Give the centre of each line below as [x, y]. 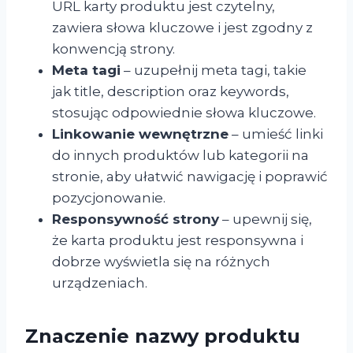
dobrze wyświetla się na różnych [161, 261]
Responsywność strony [136, 219]
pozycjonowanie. [109, 197]
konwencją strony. [113, 48]
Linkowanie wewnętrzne [140, 134]
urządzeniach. [100, 282]
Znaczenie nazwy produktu [163, 336]
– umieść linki [276, 134]
